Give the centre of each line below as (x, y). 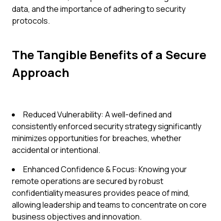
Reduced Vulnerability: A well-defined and (97, 114)
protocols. (31, 21)
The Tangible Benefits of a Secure (109, 55)
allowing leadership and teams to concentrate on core (109, 205)
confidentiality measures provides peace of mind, (101, 193)
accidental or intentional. (56, 150)
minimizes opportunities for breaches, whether (97, 138)
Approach (40, 72)
